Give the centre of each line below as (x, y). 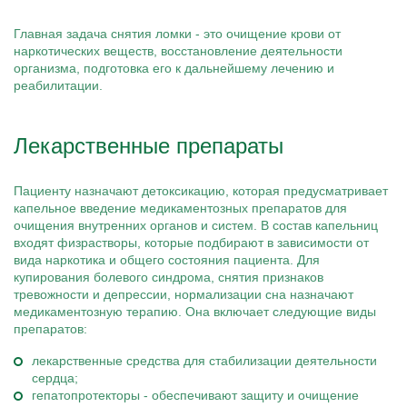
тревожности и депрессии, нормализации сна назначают (184, 294)
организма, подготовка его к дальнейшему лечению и (174, 68)
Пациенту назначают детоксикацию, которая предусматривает (201, 191)
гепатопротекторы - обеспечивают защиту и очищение (195, 395)
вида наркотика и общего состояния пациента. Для (167, 260)
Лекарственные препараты (149, 146)
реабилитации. (58, 85)
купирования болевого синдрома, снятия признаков (169, 277)
